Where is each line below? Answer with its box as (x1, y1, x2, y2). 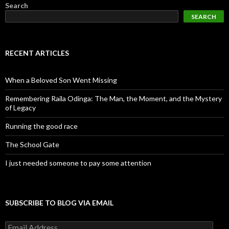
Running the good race (5, 122, 78, 130)
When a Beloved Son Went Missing (5, 76, 117, 84)
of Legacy (5, 103, 36, 112)
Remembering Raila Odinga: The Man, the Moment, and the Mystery (5, 94, 222, 103)
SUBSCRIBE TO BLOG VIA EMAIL (5, 198, 113, 207)
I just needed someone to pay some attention (5, 158, 151, 167)
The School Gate (5, 140, 59, 149)
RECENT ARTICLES (5, 49, 69, 57)
